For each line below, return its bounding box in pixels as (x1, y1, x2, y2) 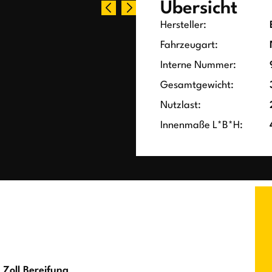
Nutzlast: (160, 100, 201, 111)
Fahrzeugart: (160, 40, 218, 51)
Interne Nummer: (160, 60, 236, 71)
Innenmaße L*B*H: (160, 120, 243, 131)
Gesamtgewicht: (160, 80, 234, 91)
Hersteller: (160, 20, 206, 31)
